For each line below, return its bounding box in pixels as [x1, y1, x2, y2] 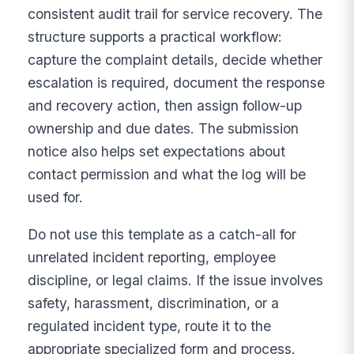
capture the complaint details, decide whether [28, 51, 323, 69]
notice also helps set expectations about [28, 143, 286, 160]
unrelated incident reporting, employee [28, 248, 277, 265]
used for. [28, 189, 84, 206]
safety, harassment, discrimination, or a [28, 294, 280, 311]
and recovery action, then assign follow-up [28, 97, 303, 115]
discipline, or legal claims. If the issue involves [28, 271, 324, 288]
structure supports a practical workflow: [28, 28, 283, 46]
